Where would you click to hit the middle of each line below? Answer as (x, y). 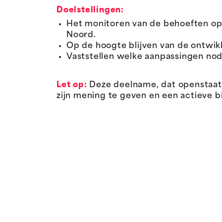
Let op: (72, 85)
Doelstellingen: (90, 11)
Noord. (81, 35)
